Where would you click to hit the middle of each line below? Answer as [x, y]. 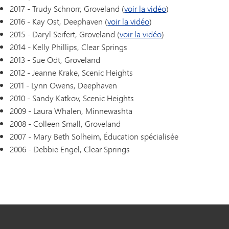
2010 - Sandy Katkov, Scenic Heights [72, 98]
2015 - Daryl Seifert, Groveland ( [65, 34]
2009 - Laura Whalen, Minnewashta [71, 110]
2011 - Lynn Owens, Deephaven [64, 85]
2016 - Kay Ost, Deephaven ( [59, 21]
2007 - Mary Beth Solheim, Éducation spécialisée [94, 136]
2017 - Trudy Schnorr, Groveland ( [67, 8]
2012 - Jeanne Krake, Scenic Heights [72, 72]
